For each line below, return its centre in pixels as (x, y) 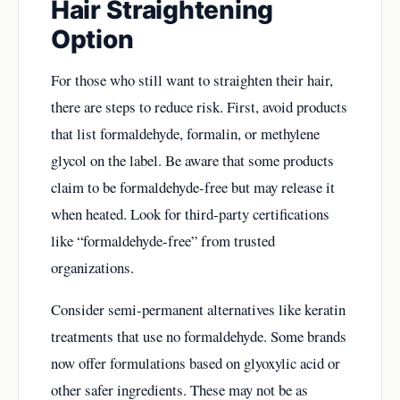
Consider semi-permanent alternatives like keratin (198, 309)
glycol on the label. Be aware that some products (192, 160)
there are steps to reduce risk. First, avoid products (199, 106)
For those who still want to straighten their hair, (192, 79)
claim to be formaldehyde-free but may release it (193, 187)
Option (92, 39)
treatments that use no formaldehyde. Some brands (199, 336)
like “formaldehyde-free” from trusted (163, 240)
